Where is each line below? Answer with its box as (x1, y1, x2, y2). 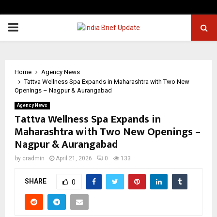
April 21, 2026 (56, 155, 92, 162)
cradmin (22, 155, 45, 162)
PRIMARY (7, 20, 57, 34)
